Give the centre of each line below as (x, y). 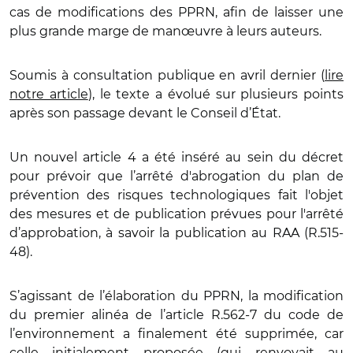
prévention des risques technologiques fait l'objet (176, 195)
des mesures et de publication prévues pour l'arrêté (176, 214)
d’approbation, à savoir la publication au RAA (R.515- (176, 232)
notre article (49, 94)
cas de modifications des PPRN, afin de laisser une (176, 12)
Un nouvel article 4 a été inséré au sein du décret (176, 157)
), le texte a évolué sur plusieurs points (216, 94)
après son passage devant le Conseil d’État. (147, 113)
